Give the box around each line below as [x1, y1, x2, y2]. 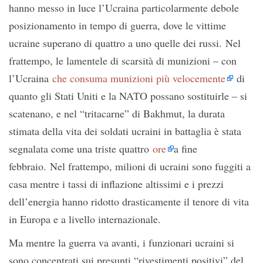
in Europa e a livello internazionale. [9, 212, 161, 227]
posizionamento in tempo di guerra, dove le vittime [9, 18, 226, 33]
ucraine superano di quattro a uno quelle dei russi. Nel [9, 36, 241, 50]
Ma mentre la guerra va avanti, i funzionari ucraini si [9, 235, 234, 250]
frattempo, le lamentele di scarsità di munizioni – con [9, 53, 237, 68]
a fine [174, 141, 197, 156]
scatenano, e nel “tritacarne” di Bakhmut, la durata [9, 106, 225, 121]
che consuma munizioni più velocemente [52, 71, 225, 86]
